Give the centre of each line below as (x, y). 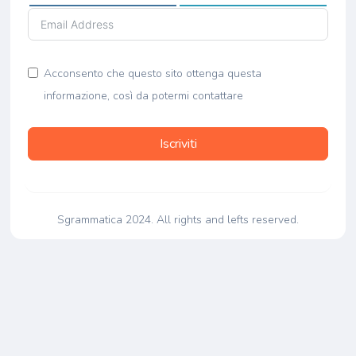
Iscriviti (178, 144)
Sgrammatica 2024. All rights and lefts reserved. (178, 220)
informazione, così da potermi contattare (143, 96)
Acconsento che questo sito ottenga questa (152, 74)
